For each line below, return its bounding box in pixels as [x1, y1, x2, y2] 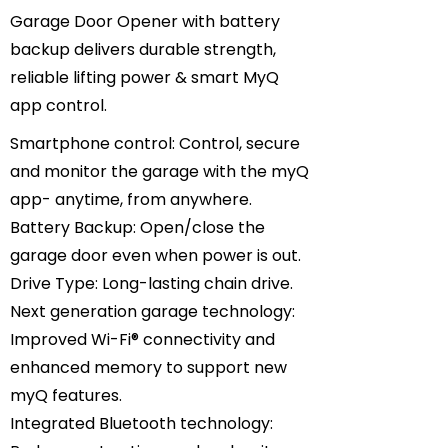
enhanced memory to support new [10, 356, 287, 379]
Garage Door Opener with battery [10, 10, 280, 33]
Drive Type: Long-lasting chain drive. [10, 272, 293, 295]
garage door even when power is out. [10, 244, 301, 267]
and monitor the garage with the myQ [10, 160, 309, 183]
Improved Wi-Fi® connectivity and [10, 328, 275, 351]
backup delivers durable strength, [10, 38, 276, 61]
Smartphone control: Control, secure [10, 132, 300, 155]
